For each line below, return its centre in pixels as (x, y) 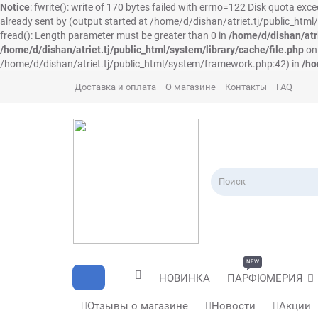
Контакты (246, 87)
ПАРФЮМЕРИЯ (265, 278)
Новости (234, 306)
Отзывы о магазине (138, 306)
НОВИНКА (185, 278)
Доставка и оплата (115, 87)
